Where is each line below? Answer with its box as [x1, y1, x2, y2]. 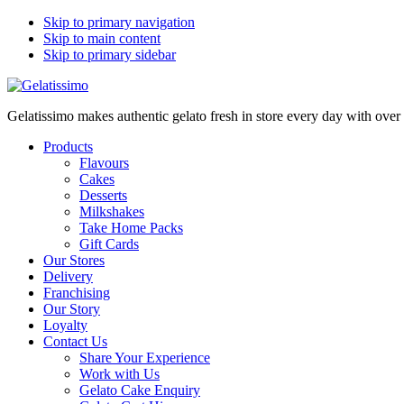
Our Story [43, 301, 100, 317]
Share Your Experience [79, 350, 210, 365]
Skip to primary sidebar [43, 47, 176, 62]
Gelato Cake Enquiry [79, 382, 200, 398]
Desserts [79, 188, 127, 203]
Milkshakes [79, 204, 144, 219]
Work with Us [79, 366, 160, 381]
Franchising [43, 285, 110, 300]
